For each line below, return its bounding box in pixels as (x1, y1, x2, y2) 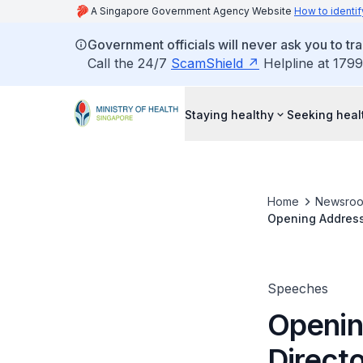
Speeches (267, 280, 328, 297)
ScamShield (171, 55, 243, 71)
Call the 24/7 (88, 55, 171, 71)
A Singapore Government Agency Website (91, 5, 294, 17)
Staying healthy (185, 107, 274, 122)
